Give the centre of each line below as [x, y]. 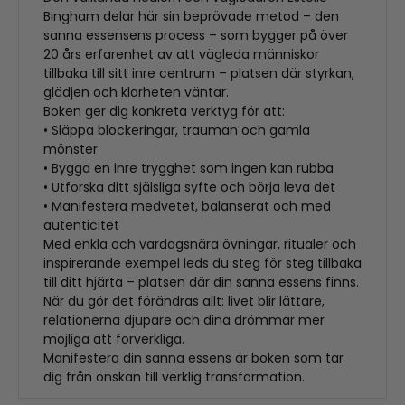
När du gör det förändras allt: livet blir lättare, [184, 301]
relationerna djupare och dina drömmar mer [184, 320]
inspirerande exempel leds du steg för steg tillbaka [202, 264]
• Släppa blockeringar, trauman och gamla [177, 131]
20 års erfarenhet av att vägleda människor [181, 55]
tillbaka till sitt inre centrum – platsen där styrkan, [199, 74]
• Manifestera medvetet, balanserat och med [187, 207]
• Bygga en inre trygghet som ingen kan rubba [188, 169]
